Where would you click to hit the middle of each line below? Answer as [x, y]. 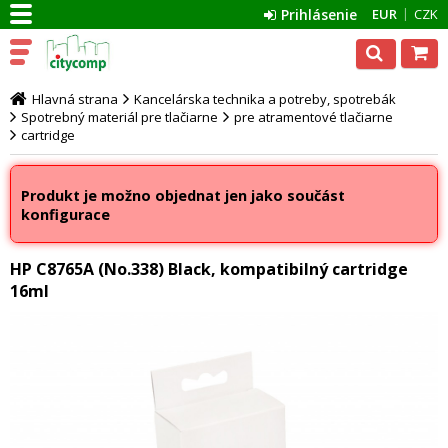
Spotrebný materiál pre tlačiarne [119, 117]
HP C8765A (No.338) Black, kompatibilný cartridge [209, 269]
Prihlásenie [319, 14]
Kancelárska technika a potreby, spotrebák [265, 99]
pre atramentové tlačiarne [313, 117]
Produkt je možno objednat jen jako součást [183, 195]
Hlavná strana [75, 99]
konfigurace [65, 214]
